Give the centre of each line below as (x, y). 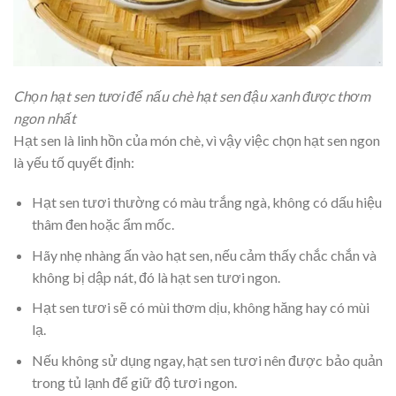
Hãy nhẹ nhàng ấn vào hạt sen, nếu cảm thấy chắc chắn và (204, 255)
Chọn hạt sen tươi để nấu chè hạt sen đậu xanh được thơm (192, 95)
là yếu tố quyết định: (74, 162)
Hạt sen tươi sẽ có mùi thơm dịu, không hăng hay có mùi (200, 308)
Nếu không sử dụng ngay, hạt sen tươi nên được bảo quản (207, 361)
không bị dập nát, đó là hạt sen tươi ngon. (156, 277)
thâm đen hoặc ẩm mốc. (103, 225)
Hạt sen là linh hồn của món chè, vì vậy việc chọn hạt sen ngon (197, 140)
